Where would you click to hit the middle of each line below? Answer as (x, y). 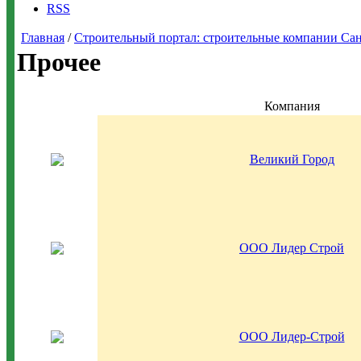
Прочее (59, 62)
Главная (43, 37)
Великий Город (292, 159)
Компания (292, 106)
